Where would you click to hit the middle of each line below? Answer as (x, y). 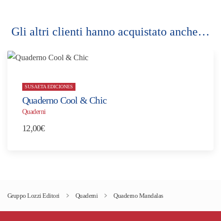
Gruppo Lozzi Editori (34, 195)
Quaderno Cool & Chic (64, 100)
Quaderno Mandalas (138, 195)
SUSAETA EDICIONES (49, 87)
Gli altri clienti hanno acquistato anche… (110, 31)
